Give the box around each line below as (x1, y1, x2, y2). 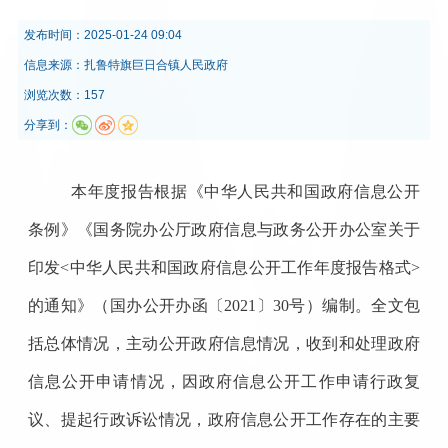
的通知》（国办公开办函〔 (27, 296, 225, 314)
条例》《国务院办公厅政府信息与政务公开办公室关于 (27, 220, 421, 238)
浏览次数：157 (23, 87, 105, 102)
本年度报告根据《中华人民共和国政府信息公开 (70, 182, 421, 200)
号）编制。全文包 (289, 296, 421, 314)
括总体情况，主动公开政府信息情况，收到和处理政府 (27, 334, 421, 352)
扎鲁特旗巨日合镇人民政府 (83, 57, 228, 72)
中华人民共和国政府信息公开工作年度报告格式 (69, 258, 412, 276)
